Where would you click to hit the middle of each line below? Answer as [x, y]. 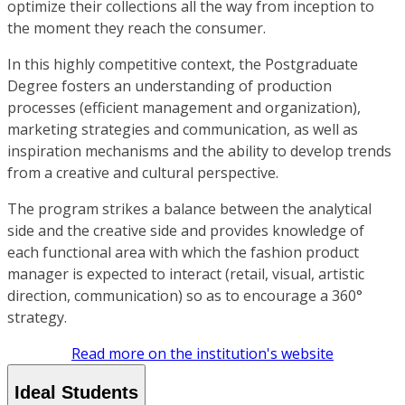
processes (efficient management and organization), [184, 108]
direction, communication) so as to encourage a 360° [185, 296]
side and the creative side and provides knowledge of [186, 231]
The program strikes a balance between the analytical [189, 209]
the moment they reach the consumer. [137, 28]
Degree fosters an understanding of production [170, 86]
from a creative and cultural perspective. [143, 173]
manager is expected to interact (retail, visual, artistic [186, 274]
